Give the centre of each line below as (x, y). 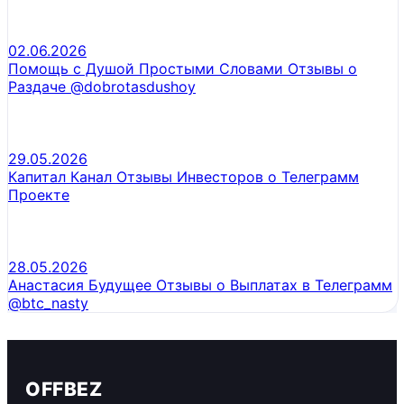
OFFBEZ (64, 389)
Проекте (39, 194)
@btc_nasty (48, 303)
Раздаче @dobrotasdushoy (102, 86)
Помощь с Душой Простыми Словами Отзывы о (183, 68)
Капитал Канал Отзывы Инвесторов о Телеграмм (184, 176)
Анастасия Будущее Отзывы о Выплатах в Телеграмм (200, 285)
